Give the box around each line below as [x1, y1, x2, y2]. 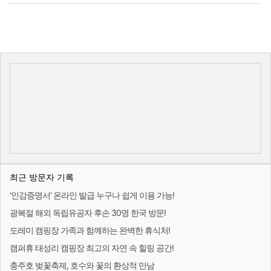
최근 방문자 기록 [10, 172, 74, 182]
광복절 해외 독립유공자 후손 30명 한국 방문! [10, 207, 166, 218]
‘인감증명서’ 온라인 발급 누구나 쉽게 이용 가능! [10, 190, 174, 200]
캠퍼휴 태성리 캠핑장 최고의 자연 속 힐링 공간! [10, 243, 174, 253]
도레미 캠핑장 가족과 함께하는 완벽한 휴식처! [10, 225, 170, 235]
